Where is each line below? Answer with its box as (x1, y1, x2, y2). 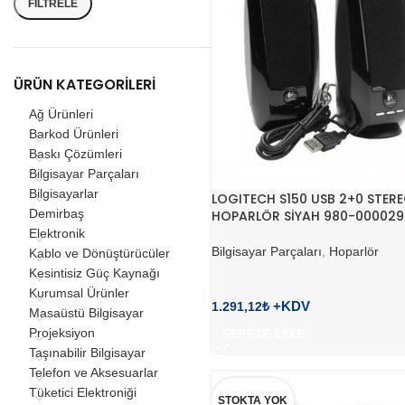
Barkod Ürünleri (29, 127, 118, 141)
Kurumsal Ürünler (29, 286, 129, 300)
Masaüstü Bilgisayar (29, 306, 144, 320)
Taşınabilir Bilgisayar (29, 345, 146, 360)
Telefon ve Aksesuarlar (29, 365, 158, 380)
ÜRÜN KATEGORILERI (14, 74, 155, 95)
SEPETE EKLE (222, 327, 306, 342)
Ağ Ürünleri (29, 107, 93, 121)
